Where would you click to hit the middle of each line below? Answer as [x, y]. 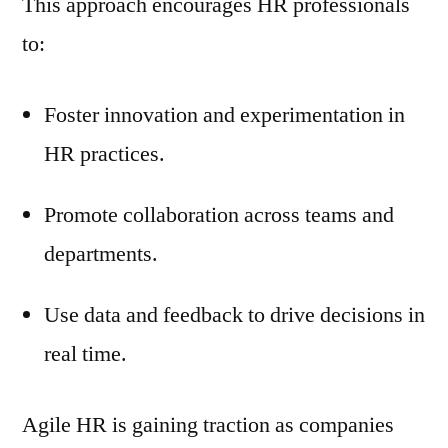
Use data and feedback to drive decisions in [234, 314]
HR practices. [104, 153]
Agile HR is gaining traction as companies [208, 424]
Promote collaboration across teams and [219, 214]
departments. [101, 253]
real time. [85, 353]
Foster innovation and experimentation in [224, 114]
